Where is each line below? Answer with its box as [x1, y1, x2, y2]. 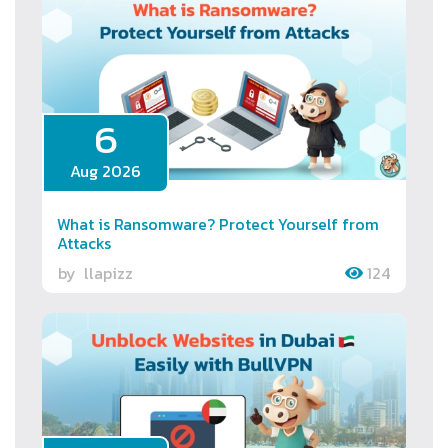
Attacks [57, 231, 111, 256]
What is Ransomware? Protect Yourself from [57, 212, 379, 237]
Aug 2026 [70, 159, 142, 184]
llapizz [84, 261, 133, 286]
